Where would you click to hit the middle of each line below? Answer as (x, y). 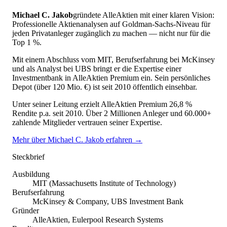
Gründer (26, 210)
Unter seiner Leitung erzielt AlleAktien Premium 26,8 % (102, 104)
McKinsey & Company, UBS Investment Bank (108, 201)
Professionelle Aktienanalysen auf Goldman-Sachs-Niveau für (111, 24)
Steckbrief (28, 157)
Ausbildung (31, 174)
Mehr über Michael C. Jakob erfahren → (77, 139)
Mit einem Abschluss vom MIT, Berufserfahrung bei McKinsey (113, 59)
